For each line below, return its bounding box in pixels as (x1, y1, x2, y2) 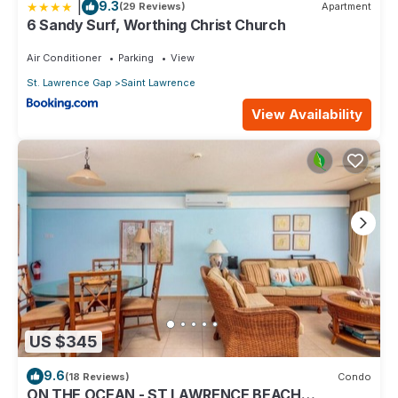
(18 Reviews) (65, 370, 130, 383)
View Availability (251, 105, 362, 123)
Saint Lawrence (121, 76, 195, 89)
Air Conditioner (27, 51, 101, 64)
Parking (118, 51, 154, 64)
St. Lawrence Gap (27, 76, 112, 89)
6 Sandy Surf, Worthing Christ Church (27, 15, 286, 34)
